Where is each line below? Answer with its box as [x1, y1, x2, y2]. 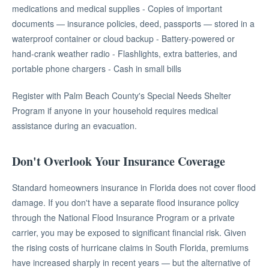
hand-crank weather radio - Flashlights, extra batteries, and [12, 47, 237, 59]
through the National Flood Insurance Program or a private [12, 211, 235, 223]
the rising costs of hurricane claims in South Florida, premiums [12, 241, 249, 253]
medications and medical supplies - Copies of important [12, 2, 222, 14]
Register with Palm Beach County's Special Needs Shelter [12, 89, 231, 101]
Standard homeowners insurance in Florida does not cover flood [12, 181, 256, 193]
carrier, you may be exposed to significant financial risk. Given [12, 226, 246, 238]
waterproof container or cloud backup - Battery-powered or [12, 32, 235, 44]
